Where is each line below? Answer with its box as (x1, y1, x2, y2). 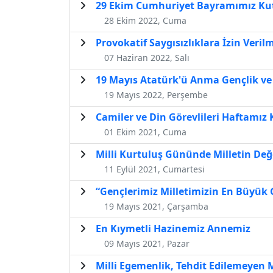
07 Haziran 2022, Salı (104, 51, 190, 63)
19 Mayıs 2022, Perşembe (104, 88, 208, 101)
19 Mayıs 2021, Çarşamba (104, 200, 208, 212)
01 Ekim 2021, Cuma (104, 126, 186, 138)
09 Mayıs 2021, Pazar (104, 237, 190, 249)
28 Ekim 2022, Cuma (104, 14, 186, 26)
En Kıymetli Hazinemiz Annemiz (96, 221, 250, 235)
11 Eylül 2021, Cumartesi (104, 163, 205, 175)
